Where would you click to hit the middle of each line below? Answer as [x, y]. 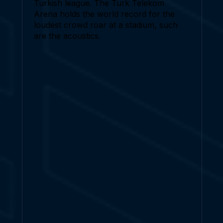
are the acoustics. [67, 36]
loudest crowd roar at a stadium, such [106, 25]
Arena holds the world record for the [105, 14]
